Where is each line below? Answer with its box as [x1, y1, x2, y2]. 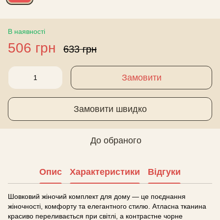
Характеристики [70, 166, 140, 177]
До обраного [90, 136, 141, 145]
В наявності [8, 27, 45, 35]
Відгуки [148, 166, 181, 177]
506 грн [8, 40, 55, 55]
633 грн [63, 44, 97, 55]
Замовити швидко [73, 104, 147, 114]
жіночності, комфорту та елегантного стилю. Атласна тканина [8, 202, 206, 210]
